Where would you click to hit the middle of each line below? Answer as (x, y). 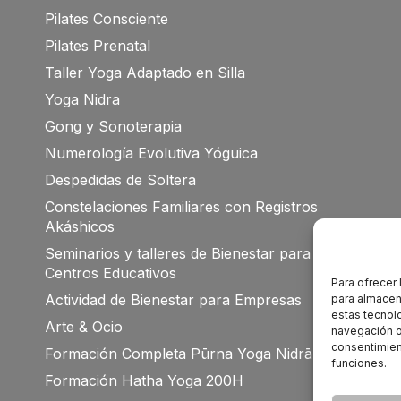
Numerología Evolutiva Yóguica (151, 153)
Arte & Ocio (83, 327)
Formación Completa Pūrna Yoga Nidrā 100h (197, 354)
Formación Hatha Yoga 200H (144, 380)
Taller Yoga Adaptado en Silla (145, 73)
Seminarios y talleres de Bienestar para (177, 253)
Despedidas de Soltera (120, 180)
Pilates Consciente (106, 19)
